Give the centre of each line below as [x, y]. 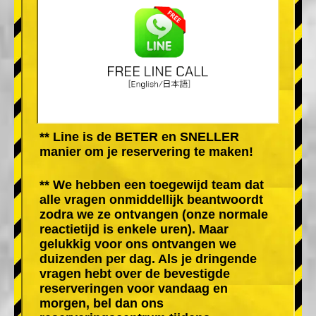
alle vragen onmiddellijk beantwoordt [151, 199]
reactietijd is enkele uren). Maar [134, 229]
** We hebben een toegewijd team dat [152, 184]
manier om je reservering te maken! [146, 151]
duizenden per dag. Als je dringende [148, 259]
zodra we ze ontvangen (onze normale [154, 214]
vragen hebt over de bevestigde [135, 273]
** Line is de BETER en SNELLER [139, 136]
